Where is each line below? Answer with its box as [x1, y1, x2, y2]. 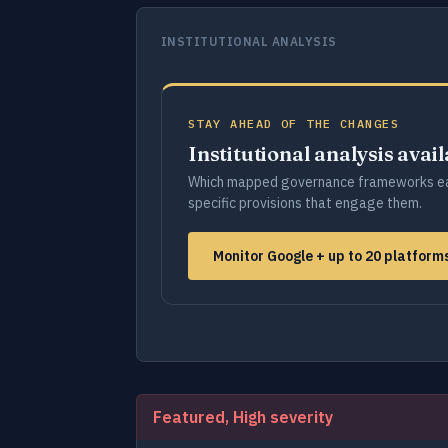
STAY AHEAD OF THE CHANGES [188, 116, 399, 131]
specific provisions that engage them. [188, 194, 422, 212]
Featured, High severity [153, 407, 333, 427]
